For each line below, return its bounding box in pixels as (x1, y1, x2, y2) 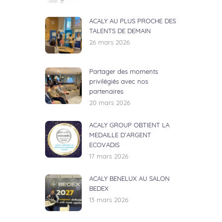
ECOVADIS (89, 142, 119, 149)
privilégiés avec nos (89, 79, 148, 85)
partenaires (89, 89, 123, 95)
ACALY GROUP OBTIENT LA (89, 122, 169, 129)
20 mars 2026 (89, 100, 130, 107)
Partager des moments (89, 69, 158, 75)
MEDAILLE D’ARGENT (89, 132, 151, 139)
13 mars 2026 (89, 197, 128, 204)
